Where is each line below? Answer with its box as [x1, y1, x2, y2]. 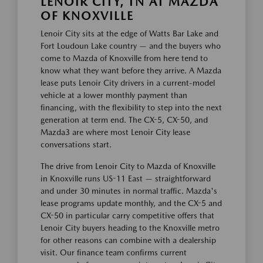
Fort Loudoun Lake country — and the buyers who [41, 41, 221, 51]
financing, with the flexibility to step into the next [41, 103, 222, 113]
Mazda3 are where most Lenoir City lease [41, 127, 190, 137]
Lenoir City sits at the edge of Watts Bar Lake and [41, 29, 218, 39]
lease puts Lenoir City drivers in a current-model [41, 78, 215, 88]
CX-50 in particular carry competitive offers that [41, 211, 214, 221]
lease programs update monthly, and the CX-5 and [41, 198, 222, 208]
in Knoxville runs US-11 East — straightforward [41, 174, 211, 184]
